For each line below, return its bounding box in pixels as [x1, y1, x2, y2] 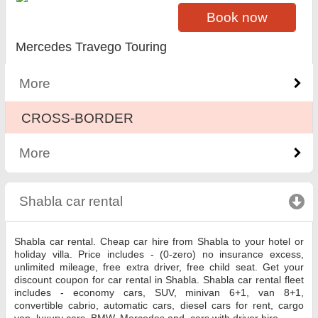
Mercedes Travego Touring [16, 40, 168, 55]
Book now [207, 9, 268, 25]
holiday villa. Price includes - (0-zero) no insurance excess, [14, 248, 304, 260]
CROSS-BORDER [21, 109, 134, 126]
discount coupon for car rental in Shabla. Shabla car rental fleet [14, 273, 304, 285]
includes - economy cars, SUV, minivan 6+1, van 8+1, [14, 286, 304, 298]
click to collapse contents [123, 193, 276, 209]
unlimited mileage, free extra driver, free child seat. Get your [14, 261, 304, 273]
